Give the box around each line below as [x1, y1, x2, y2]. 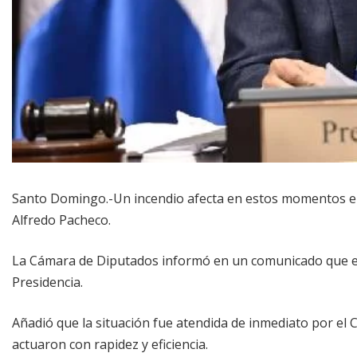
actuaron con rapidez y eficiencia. [12, 335, 208, 353]
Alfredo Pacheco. [12, 210, 111, 229]
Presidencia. [12, 273, 83, 291]
